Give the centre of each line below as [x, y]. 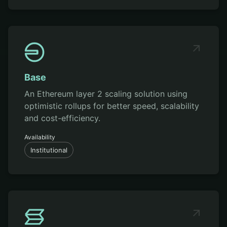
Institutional [49, 150]
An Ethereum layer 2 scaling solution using [106, 94]
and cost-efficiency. [62, 118]
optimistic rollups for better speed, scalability [112, 106]
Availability [40, 137]
